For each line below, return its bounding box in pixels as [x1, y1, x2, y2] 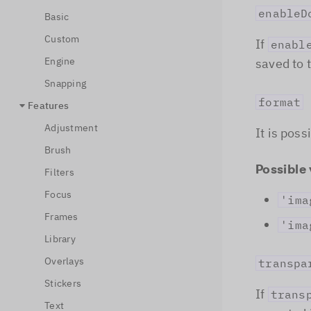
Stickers [44, 277, 82, 289]
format [258, 95, 301, 109]
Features [28, 99, 69, 112]
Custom [44, 33, 80, 45]
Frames [44, 210, 78, 223]
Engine [44, 55, 76, 67]
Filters [44, 166, 74, 178]
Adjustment [44, 121, 98, 134]
